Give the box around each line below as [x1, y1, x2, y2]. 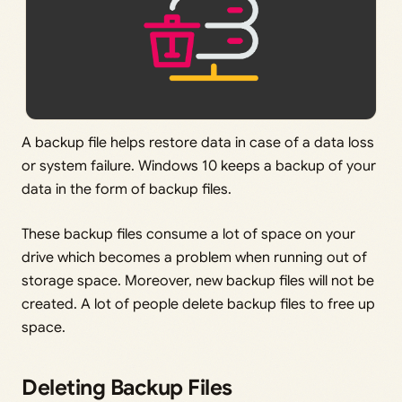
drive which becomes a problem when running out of [22, 249, 367, 267]
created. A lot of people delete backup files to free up [22, 295, 375, 314]
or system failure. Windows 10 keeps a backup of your [22, 157, 376, 176]
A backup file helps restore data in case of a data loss [22, 134, 374, 153]
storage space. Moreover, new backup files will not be [22, 272, 374, 291]
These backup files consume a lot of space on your [22, 225, 355, 244]
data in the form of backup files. [22, 180, 232, 199]
